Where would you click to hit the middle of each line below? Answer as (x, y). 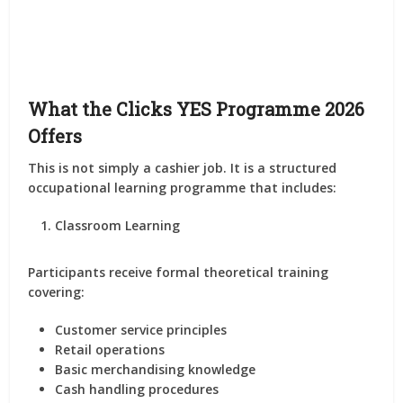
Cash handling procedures (137, 389)
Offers (55, 136)
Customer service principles (141, 330)
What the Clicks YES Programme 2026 (197, 109)
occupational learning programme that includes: (183, 188)
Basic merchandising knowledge (156, 369)
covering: (57, 292)
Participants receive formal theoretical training (179, 272)
